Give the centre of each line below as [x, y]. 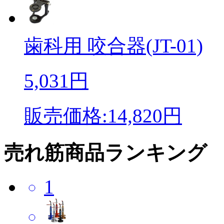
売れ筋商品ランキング [105, 152]
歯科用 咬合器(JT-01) [113, 45]
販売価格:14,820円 [103, 115]
